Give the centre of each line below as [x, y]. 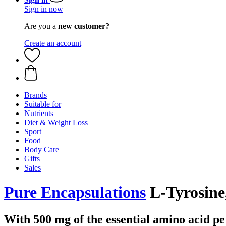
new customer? [84, 26]
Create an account [53, 43]
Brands [36, 95]
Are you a [41, 26]
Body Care [42, 150]
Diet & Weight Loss [56, 122]
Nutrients [39, 113]
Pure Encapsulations [75, 192]
